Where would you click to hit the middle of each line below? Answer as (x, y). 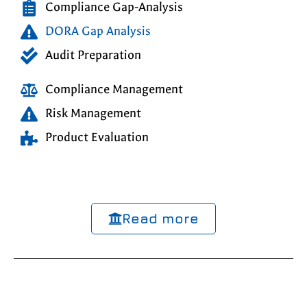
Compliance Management (114, 90)
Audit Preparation (94, 56)
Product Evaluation (97, 138)
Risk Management (94, 114)
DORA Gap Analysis (98, 32)
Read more (160, 219)
